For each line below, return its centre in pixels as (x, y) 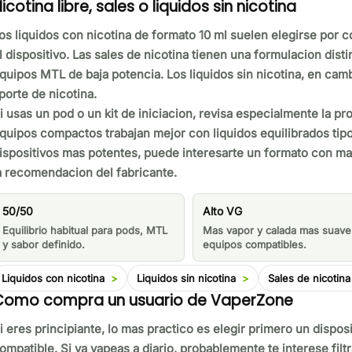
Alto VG (222, 211)
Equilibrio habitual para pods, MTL (84, 231)
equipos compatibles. (255, 245)
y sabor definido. (43, 245)
